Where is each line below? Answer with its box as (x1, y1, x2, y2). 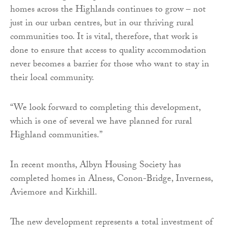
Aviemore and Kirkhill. (10, 185, 97, 202)
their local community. (10, 71, 94, 87)
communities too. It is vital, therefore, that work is (10, 30, 198, 46)
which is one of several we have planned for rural (10, 115, 192, 131)
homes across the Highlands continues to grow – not (10, 3, 206, 19)
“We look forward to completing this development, (10, 101, 201, 117)
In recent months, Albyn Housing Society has (10, 158, 181, 174)
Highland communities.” (10, 128, 102, 144)
